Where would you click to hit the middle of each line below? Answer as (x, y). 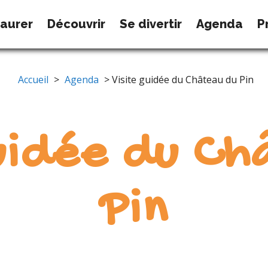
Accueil (33, 80)
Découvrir (76, 24)
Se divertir (151, 24)
